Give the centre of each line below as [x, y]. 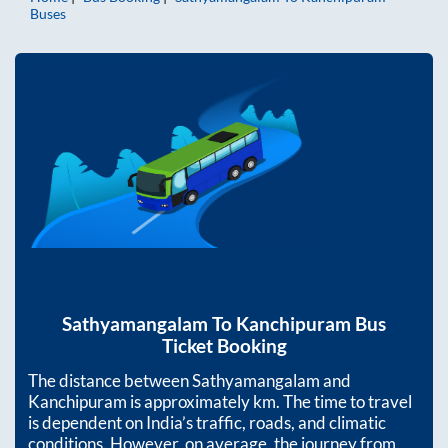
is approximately [190, 401]
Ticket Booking [224, 345]
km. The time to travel [332, 401]
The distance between [110, 380]
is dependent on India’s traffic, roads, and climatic [207, 422]
